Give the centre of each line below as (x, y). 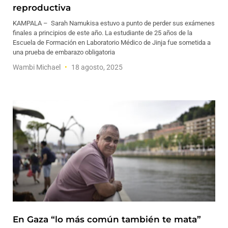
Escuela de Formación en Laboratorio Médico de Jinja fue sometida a (112, 42)
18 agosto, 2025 (96, 67)
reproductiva (42, 8)
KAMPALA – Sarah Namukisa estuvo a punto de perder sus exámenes (114, 23)
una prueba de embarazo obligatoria (64, 52)
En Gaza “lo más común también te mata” (107, 219)
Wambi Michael (37, 67)
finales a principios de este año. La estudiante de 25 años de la (103, 33)
